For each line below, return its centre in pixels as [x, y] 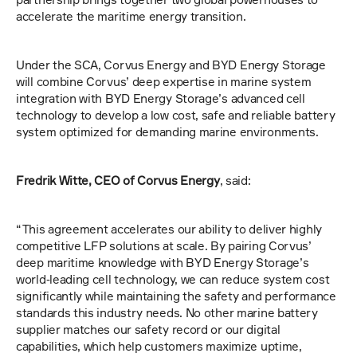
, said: [235, 180]
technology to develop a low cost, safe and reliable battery [176, 115]
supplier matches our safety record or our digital [148, 330]
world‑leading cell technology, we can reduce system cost [173, 279]
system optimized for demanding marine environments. [169, 132]
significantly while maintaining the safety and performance [176, 296]
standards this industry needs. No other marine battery [167, 313]
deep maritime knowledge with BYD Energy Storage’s [163, 263]
